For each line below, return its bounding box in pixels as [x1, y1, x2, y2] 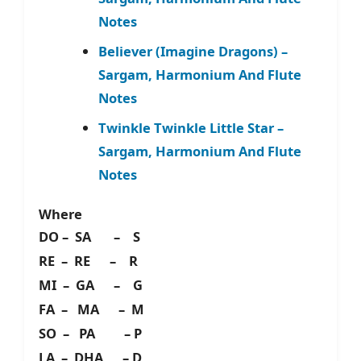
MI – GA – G [39, 276, 143, 295]
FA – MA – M [39, 300, 144, 319]
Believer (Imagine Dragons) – [98, 42, 288, 61]
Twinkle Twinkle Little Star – [98, 118, 284, 138]
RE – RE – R [39, 251, 138, 271]
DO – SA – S [39, 227, 147, 247]
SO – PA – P [39, 324, 142, 343]
